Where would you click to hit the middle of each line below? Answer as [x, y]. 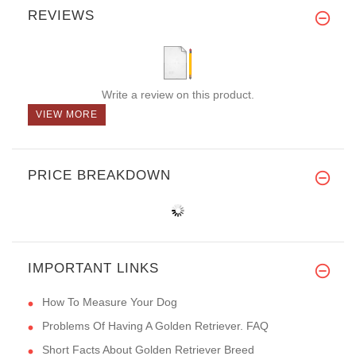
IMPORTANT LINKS [93, 269]
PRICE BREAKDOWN [99, 176]
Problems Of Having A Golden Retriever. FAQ [155, 326]
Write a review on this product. [178, 95]
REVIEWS [61, 16]
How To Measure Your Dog [110, 302]
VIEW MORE [67, 115]
